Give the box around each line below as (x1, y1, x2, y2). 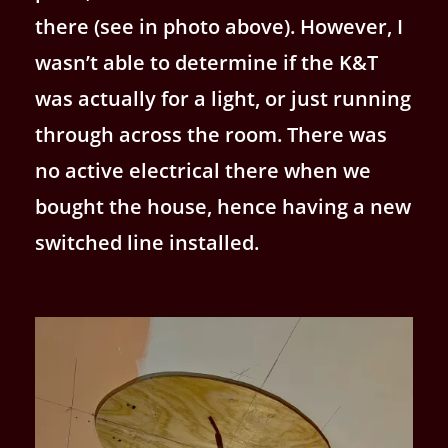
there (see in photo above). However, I (35, 13, 403, 40)
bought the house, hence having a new (35, 193, 411, 220)
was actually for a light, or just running (35, 85, 411, 112)
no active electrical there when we (35, 157, 371, 184)
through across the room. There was (35, 121, 387, 148)
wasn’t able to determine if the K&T (35, 49, 378, 76)
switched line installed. (35, 229, 259, 256)
